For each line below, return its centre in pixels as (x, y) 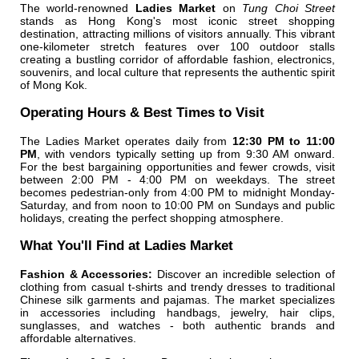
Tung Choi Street (289, 8)
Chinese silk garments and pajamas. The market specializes (177, 299)
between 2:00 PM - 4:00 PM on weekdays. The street (177, 179)
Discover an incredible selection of (244, 274)
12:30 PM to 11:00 (284, 141)
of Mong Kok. (54, 85)
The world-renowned (78, 8)
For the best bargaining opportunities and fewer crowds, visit (177, 166)
